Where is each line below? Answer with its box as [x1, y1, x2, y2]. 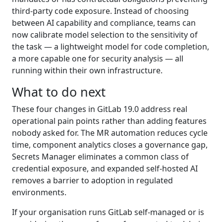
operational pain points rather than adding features [12, 115, 207, 126]
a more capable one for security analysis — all [12, 53, 183, 64]
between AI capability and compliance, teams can [12, 17, 196, 28]
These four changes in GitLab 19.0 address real [12, 103, 187, 114]
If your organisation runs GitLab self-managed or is [12, 206, 204, 218]
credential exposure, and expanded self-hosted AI [12, 163, 198, 174]
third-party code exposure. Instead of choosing [12, 5, 189, 16]
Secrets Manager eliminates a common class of [12, 151, 189, 162]
